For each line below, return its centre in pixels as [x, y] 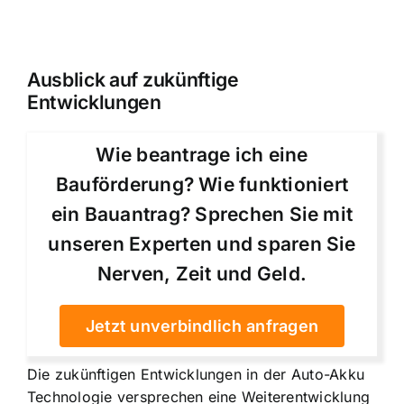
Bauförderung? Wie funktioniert [202, 185]
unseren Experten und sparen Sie [202, 244]
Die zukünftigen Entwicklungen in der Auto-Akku [196, 375]
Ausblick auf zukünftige [133, 80]
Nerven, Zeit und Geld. [202, 274]
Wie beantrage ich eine [202, 155]
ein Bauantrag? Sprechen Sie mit [202, 215]
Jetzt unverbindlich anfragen [202, 326]
